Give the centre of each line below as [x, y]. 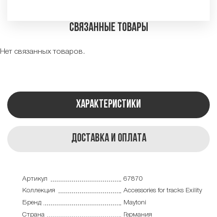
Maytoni [135, 202]
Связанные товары [108, 28]
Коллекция [39, 191]
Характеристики [108, 105]
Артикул [35, 179]
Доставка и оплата [108, 139]
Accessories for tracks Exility [163, 191]
